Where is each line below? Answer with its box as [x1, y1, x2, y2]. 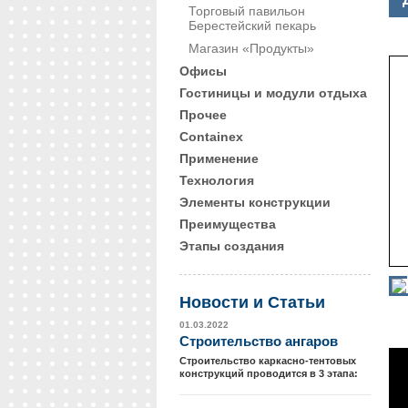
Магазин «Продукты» [189, 41, 314, 56]
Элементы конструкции [179, 195, 331, 209]
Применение [179, 151, 259, 166]
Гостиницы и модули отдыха [179, 86, 367, 100]
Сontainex [179, 129, 243, 144]
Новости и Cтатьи [179, 293, 325, 311]
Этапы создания [179, 239, 284, 253]
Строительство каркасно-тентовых [179, 355, 356, 366]
